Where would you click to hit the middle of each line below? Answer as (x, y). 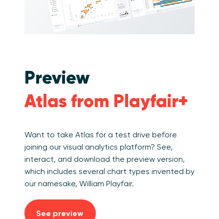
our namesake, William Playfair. (79, 183)
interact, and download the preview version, (105, 159)
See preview (60, 213)
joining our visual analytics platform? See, (99, 147)
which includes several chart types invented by (109, 171)
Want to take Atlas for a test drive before (101, 134)
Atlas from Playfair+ (106, 101)
